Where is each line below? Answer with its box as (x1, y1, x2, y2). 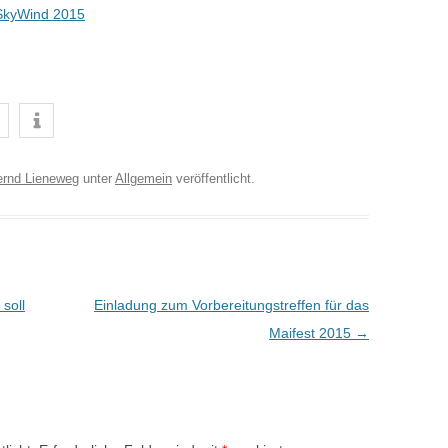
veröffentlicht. (172, 170, 255, 186)
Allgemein (115, 170, 172, 186)
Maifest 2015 (268, 324, 355, 341)
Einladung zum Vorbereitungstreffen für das (93, 296, 369, 313)
